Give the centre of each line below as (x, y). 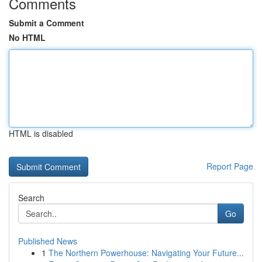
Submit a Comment (46, 23)
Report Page (230, 166)
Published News (48, 241)
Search (31, 198)
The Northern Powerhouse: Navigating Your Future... (146, 253)
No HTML (27, 37)
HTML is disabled (41, 133)
